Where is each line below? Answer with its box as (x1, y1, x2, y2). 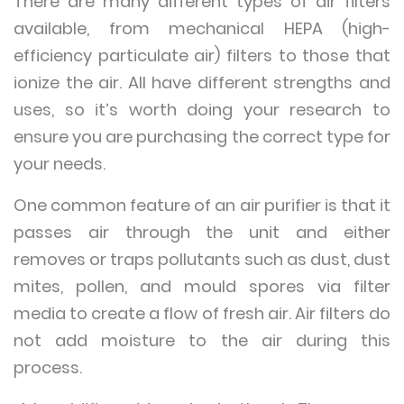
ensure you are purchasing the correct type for (14, 125, 390, 148)
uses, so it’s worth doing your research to (14, 98, 390, 121)
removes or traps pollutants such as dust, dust (14, 248, 390, 271)
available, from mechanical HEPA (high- (14, 17, 390, 40)
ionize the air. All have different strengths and (14, 71, 390, 94)
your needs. (14, 152, 113, 175)
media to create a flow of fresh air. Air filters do (14, 302, 390, 325)
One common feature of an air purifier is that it (14, 194, 390, 216)
